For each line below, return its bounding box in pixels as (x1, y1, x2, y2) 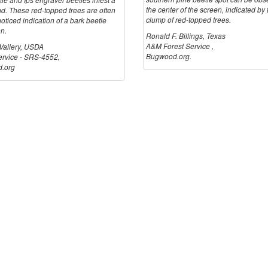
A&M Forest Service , (146, 41, 214, 51)
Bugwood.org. (146, 51, 191, 62)
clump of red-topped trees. (146, 14, 231, 25)
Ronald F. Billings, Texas (146, 31, 226, 41)
